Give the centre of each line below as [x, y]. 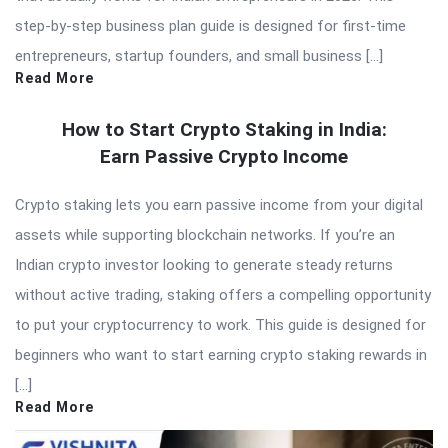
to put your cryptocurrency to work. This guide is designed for [220, 325]
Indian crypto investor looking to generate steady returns [204, 265]
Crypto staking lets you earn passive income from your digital [219, 205]
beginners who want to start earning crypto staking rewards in [221, 355]
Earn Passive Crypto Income [224, 157]
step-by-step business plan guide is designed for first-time [210, 26]
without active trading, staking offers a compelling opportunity [223, 295]
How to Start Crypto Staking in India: [224, 130]
